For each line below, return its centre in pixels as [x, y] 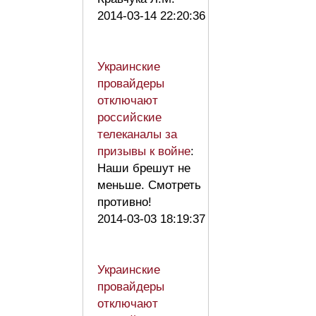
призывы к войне [144, 151]
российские [129, 117]
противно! [124, 202]
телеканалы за [137, 134]
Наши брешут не [144, 168]
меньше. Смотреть [149, 185]
